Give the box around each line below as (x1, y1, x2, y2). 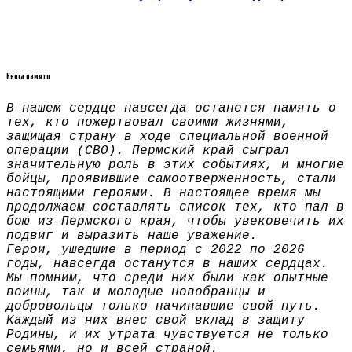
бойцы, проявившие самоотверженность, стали (6, 171, 336, 186)
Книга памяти (6, 72, 50, 81)
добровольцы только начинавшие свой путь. (6, 299, 321, 313)
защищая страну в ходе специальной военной (6, 129, 328, 144)
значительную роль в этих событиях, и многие (6, 157, 344, 172)
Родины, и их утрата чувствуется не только (6, 327, 328, 342)
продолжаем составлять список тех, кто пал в (6, 200, 344, 214)
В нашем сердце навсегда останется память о (6, 101, 336, 115)
